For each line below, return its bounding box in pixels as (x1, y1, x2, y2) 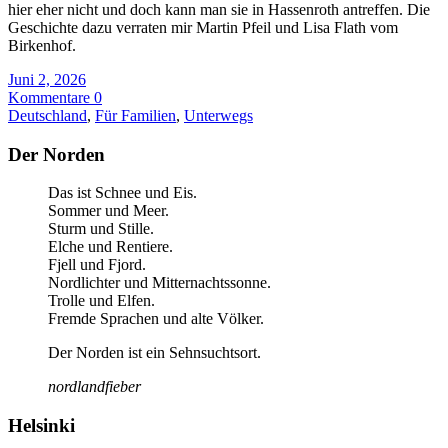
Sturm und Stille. (48, 220, 154, 238)
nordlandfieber (48, 378, 141, 396)
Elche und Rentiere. (48, 238, 173, 256)
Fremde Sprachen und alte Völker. (48, 310, 264, 328)
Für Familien (95, 106, 176, 124)
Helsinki (8, 415, 75, 437)
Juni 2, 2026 (8, 70, 86, 88)
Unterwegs (184, 106, 253, 124)
